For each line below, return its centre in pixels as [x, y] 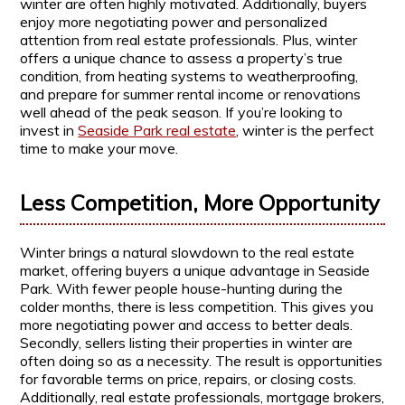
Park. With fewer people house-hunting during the [182, 288]
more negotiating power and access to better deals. [187, 324]
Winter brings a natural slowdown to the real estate [188, 252]
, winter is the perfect [306, 131]
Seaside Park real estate [157, 131]
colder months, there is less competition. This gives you [197, 306]
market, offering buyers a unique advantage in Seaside [195, 270]
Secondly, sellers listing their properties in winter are [187, 342]
